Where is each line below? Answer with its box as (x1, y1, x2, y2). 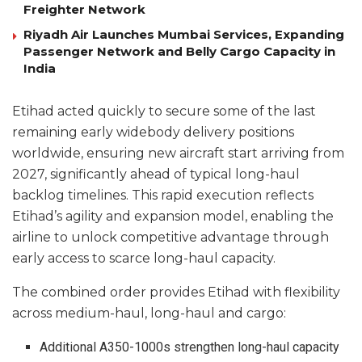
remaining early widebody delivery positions (12, 124, 294, 141)
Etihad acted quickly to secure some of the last (12, 103, 316, 120)
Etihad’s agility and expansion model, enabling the (12, 208, 334, 225)
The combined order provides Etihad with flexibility (12, 284, 340, 301)
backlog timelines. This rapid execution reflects (12, 187, 314, 204)
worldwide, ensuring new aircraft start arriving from (12, 145, 344, 162)
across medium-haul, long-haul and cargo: (12, 305, 286, 322)
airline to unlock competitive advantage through (12, 229, 329, 246)
